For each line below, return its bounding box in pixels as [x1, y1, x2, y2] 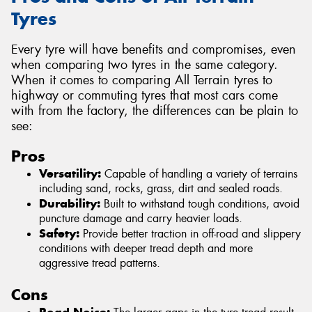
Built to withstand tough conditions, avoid [100, 196, 299, 211]
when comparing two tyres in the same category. [11, 56, 278, 74]
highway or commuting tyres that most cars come [11, 87, 278, 104]
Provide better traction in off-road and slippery [79, 226, 301, 241]
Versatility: [39, 165, 101, 181]
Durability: [39, 195, 100, 211]
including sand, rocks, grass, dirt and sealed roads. [39, 180, 283, 196]
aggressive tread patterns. [39, 255, 160, 270]
